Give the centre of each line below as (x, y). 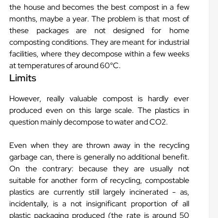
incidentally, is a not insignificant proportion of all (99, 204)
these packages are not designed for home (99, 30)
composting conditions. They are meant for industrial (99, 42)
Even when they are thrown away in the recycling (99, 145)
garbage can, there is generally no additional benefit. (99, 157)
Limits (23, 78)
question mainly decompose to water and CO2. (89, 122)
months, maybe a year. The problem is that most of (99, 19)
